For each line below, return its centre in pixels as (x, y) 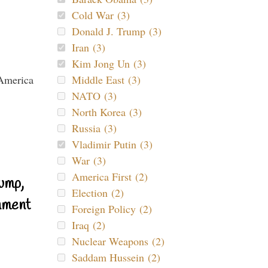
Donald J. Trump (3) (117, 31)
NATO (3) (94, 96)
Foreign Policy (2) (112, 209)
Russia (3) (94, 128)
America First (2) (110, 176)
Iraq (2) (89, 225)
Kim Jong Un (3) (109, 63)
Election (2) (98, 193)
